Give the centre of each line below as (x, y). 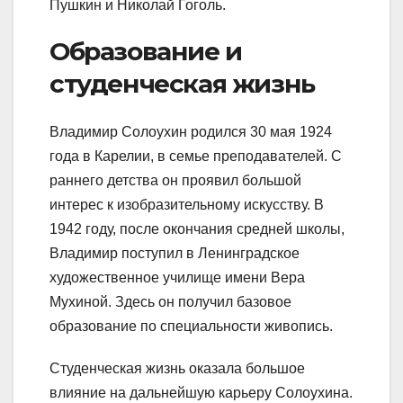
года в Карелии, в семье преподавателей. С (196, 156)
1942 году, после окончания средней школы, (197, 228)
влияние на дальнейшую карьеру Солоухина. (201, 392)
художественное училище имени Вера (177, 277)
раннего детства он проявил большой (175, 180)
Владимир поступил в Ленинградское (175, 253)
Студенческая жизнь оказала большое (177, 368)
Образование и (146, 51)
